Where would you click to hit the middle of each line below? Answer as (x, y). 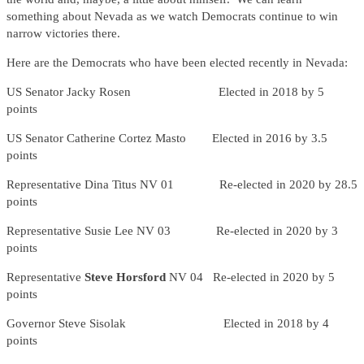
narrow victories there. (63, 34)
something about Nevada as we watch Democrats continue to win (172, 17)
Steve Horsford (127, 277)
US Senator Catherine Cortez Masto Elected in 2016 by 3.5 (167, 139)
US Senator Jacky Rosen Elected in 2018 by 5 (165, 92)
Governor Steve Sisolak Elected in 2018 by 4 (168, 324)
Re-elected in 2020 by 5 (274, 277)
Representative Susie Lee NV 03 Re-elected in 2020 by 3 (172, 231)
